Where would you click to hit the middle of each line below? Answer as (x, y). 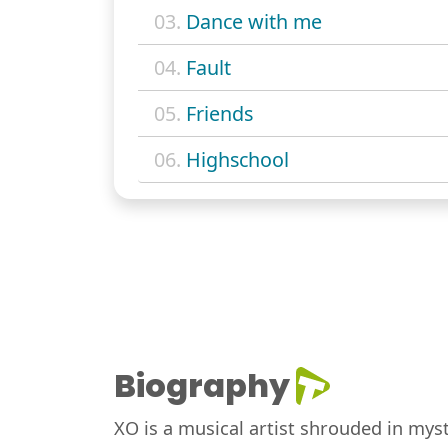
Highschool (237, 159)
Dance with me (254, 21)
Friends (219, 113)
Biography (202, 385)
